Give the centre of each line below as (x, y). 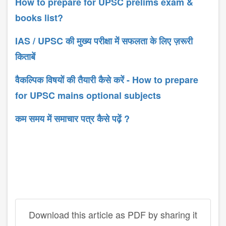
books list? (39, 18)
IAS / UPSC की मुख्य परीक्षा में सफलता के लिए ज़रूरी (104, 41)
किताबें (25, 57)
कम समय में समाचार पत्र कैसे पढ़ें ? (72, 119)
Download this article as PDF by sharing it (113, 215)
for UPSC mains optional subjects (88, 96)
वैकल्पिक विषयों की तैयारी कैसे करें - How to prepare (107, 80)
